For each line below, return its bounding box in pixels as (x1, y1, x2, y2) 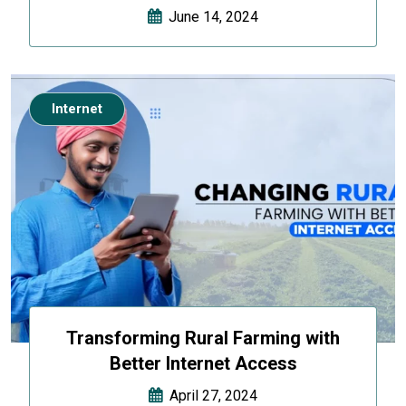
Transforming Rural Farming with (66, 327, 340, 350)
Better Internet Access (109, 353, 297, 375)
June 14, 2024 (161, 8, 258, 26)
